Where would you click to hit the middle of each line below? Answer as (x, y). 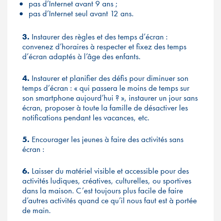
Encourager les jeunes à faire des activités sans (107, 139)
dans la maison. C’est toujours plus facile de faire (103, 190)
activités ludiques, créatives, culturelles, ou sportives (107, 181)
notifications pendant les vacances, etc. (86, 117)
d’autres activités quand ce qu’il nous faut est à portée (110, 200)
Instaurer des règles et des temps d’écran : (100, 37)
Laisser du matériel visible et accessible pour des (110, 171)
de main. (37, 210)
